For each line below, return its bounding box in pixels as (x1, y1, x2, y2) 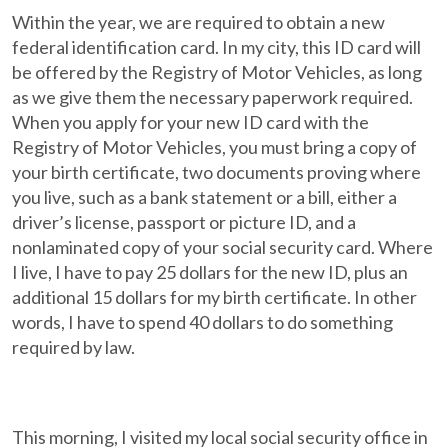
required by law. (12, 336, 136, 358)
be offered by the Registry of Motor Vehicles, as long (12, 61, 423, 83)
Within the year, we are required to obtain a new (12, 11, 386, 33)
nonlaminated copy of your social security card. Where (12, 236, 434, 258)
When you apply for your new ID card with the (12, 111, 370, 133)
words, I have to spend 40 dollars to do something (12, 311, 394, 333)
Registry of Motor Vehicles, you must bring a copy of (12, 136, 418, 158)
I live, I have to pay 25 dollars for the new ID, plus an (12, 261, 409, 283)
